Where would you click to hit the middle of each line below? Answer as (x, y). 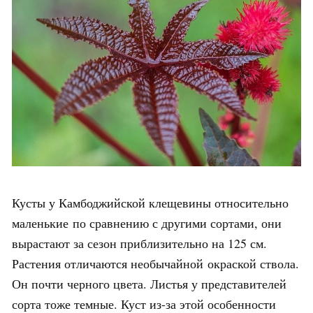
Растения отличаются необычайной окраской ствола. (155, 264)
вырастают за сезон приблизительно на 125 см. (139, 243)
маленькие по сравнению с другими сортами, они (147, 223)
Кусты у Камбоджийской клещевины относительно (150, 203)
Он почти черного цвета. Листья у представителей (149, 284)
